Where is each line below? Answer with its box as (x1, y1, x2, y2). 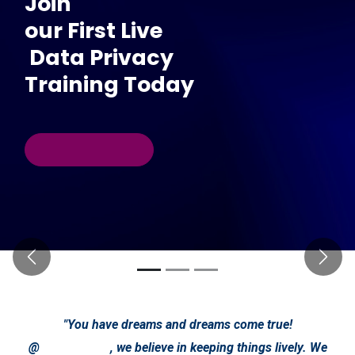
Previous (30, 257, 81, 273)
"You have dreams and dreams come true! (63, 317, 292, 332)
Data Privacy (25, 43, 174, 72)
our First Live (25, 16, 162, 45)
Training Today (25, 70, 194, 99)
